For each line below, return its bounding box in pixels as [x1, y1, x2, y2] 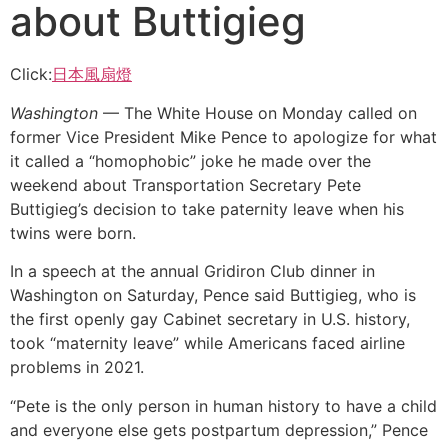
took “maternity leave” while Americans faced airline [10, 333, 405, 354]
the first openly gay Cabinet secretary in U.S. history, [10, 309, 410, 330]
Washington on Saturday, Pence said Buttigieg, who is [10, 285, 416, 306]
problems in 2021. [10, 357, 149, 378]
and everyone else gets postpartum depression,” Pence [10, 419, 428, 440]
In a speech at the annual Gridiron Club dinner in [10, 261, 375, 282]
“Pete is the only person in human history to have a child [10, 395, 437, 416]
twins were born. [10, 222, 141, 243]
